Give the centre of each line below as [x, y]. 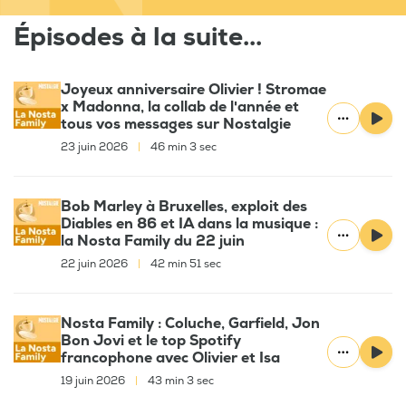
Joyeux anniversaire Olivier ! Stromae [193, 90]
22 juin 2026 [96, 264]
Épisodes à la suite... [138, 38]
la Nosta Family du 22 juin [153, 241]
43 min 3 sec [179, 381]
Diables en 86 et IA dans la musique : [189, 224]
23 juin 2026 [96, 147]
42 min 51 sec [184, 264]
